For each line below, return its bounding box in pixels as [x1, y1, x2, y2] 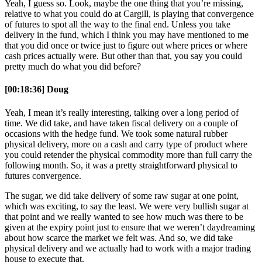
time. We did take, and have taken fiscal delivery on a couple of [5, 118, 238, 128]
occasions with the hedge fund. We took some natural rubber [5, 128, 227, 139]
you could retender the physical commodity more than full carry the [5, 149, 252, 160]
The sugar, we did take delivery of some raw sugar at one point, [5, 190, 239, 201]
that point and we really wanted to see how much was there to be [5, 211, 243, 222]
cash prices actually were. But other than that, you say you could [5, 51, 242, 61]
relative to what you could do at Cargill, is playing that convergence [5, 9, 254, 19]
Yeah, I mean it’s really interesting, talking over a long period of [5, 107, 239, 118]
